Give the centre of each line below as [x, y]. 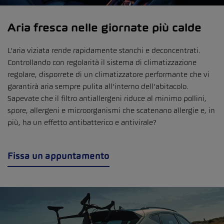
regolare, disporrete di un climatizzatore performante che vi [108, 74]
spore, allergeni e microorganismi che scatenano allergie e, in [111, 110]
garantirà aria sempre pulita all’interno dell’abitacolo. [98, 86]
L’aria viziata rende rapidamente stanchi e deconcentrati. [104, 50]
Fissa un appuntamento [58, 155]
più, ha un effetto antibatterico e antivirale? [82, 122]
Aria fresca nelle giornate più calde [104, 27]
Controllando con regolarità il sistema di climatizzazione [102, 62]
